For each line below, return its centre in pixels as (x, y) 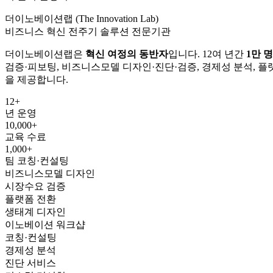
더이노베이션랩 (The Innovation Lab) (82, 18)
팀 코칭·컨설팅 (37, 160)
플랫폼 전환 (30, 199)
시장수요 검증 (35, 186)
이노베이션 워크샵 (45, 224)
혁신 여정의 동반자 (127, 54)
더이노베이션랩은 (45, 54)
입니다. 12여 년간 (207, 54)
